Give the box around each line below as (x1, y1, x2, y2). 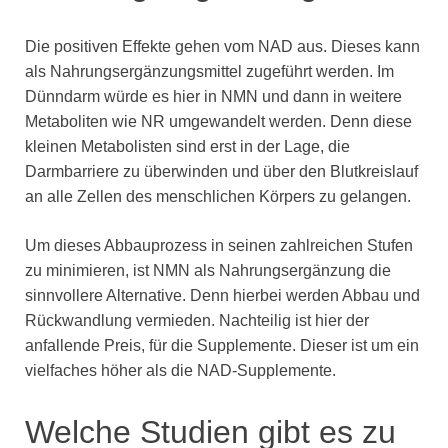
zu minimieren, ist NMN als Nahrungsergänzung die (25, 261, 391, 279)
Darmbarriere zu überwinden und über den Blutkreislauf (25, 162, 418, 180)
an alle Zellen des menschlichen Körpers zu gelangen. (25, 187, 411, 205)
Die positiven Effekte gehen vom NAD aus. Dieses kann (25, 37, 420, 55)
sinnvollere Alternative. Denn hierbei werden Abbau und (25, 286, 420, 304)
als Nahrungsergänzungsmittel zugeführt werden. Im (25, 62, 394, 80)
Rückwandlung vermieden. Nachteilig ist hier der (25, 311, 369, 329)
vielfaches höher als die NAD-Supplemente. (25, 361, 336, 379)
